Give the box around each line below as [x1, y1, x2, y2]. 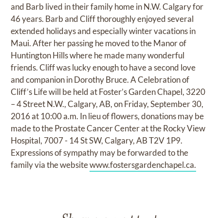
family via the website [11, 160, 90, 170]
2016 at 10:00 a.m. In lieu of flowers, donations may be [11, 111, 204, 122]
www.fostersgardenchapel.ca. [90, 160, 197, 170]
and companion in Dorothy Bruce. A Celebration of [11, 74, 190, 85]
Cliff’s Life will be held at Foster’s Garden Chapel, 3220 [11, 87, 206, 97]
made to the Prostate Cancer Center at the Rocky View [11, 123, 206, 134]
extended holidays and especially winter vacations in [11, 26, 196, 36]
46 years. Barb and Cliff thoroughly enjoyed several [11, 14, 194, 24]
